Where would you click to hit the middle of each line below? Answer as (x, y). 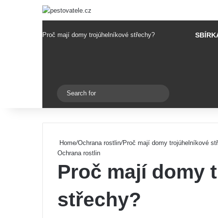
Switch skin (69, 93)
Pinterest (55, 64)
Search (171, 93)
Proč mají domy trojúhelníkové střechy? (99, 35)
